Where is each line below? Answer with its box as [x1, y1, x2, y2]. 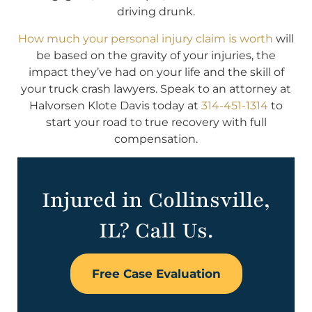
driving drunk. [117, 5, 195, 19]
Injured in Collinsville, [41, 185, 271, 214]
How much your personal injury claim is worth [18, 31, 273, 45]
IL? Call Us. [99, 216, 213, 245]
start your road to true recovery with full [45, 115, 267, 129]
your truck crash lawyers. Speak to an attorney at [21, 81, 291, 95]
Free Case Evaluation [91, 266, 221, 281]
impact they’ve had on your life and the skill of [28, 65, 284, 79]
